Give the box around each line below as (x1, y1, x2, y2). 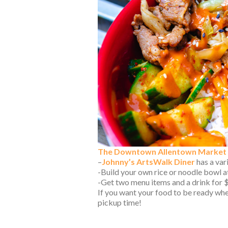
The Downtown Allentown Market (98, 146, 226, 156)
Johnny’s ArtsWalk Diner (102, 156, 195, 166)
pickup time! (98, 197, 141, 207)
